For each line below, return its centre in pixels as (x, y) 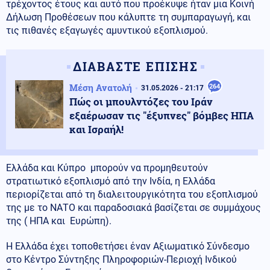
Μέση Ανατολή (101, 87)
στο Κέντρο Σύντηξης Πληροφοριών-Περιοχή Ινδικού (121, 259)
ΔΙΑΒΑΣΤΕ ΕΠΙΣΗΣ (135, 66)
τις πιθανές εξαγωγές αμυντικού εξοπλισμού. (107, 30)
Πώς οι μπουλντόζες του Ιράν (141, 101)
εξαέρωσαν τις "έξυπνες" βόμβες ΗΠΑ (162, 115)
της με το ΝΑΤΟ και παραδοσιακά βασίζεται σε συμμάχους (133, 207)
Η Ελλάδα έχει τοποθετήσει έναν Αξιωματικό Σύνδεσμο (128, 246)
